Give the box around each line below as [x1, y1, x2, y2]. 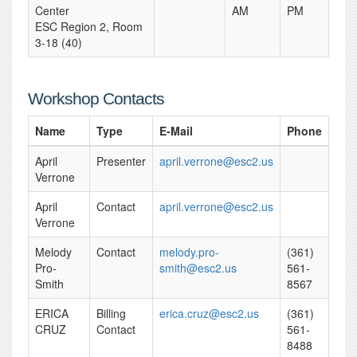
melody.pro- [159, 244, 219, 260]
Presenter [96, 153, 146, 169]
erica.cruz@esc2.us [159, 305, 259, 321]
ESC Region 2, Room [35, 18, 143, 34]
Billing [96, 305, 126, 321]
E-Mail [159, 123, 193, 139]
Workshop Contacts [28, 89, 164, 108]
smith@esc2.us [159, 260, 237, 276]
